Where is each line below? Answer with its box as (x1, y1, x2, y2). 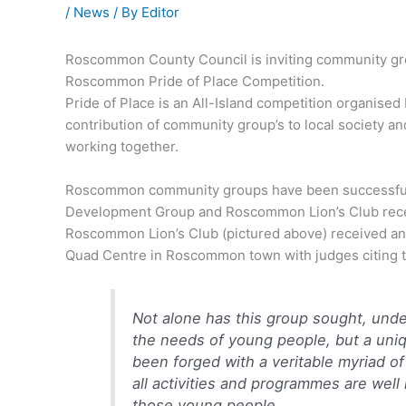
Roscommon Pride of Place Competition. (65, 72, 324, 91)
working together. (65, 138, 179, 156)
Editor (141, 4, 179, 22)
